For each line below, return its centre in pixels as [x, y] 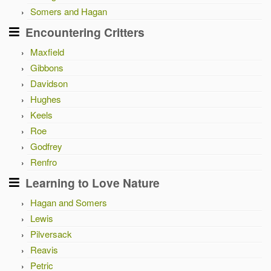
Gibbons [47, 67]
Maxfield [47, 52]
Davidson [49, 83]
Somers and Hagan [69, 11]
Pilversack [51, 234]
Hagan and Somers [69, 202]
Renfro [44, 162]
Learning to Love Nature [93, 183]
